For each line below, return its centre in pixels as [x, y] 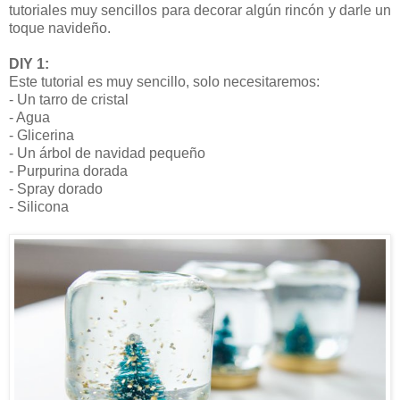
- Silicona [39, 206]
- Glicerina [42, 135]
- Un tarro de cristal [69, 99]
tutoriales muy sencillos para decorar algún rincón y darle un [200, 10]
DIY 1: [29, 63]
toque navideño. [60, 28]
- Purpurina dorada [68, 171]
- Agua [29, 117]
